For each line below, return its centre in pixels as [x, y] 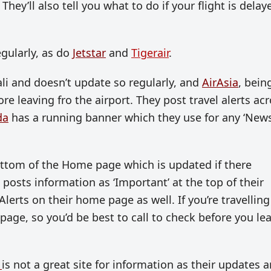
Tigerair [150, 53]
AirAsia [220, 83]
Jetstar [89, 53]
